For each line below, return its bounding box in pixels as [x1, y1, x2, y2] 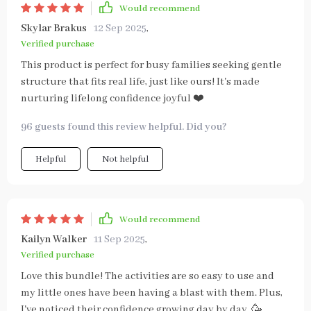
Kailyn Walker [21, 233, 87, 246]
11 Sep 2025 [94, 233, 145, 246]
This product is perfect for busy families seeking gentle [21, 59, 282, 72]
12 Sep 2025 [94, 22, 146, 35]
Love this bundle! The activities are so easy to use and [21, 270, 274, 283]
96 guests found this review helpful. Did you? [21, 121, 227, 133]
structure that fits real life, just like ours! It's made [21, 76, 260, 88]
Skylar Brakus [21, 22, 87, 35]
